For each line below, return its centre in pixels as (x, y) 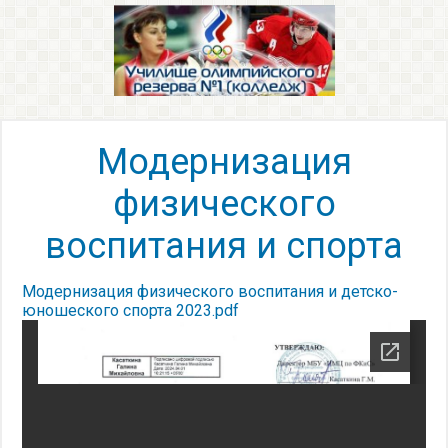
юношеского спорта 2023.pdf (130, 310)
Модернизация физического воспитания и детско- (210, 291)
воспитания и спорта (224, 246)
